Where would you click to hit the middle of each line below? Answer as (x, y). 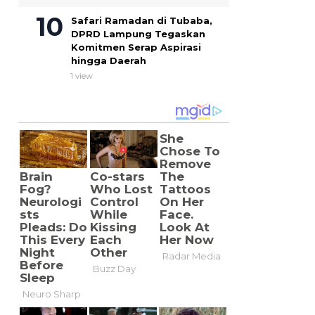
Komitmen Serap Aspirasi (136, 47)
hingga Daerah (109, 61)
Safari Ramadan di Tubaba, (142, 21)
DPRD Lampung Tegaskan (138, 34)
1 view (82, 76)
